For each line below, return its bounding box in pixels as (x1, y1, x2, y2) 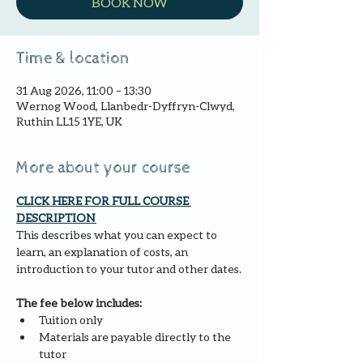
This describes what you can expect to (16, 228, 220, 242)
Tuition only (39, 313, 103, 327)
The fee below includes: (16, 296, 142, 310)
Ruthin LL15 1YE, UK (16, 114, 122, 129)
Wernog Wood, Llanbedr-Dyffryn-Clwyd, (16, 99, 235, 113)
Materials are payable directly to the (39, 330, 233, 344)
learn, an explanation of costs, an (16, 245, 190, 259)
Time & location (16, 49, 129, 69)
